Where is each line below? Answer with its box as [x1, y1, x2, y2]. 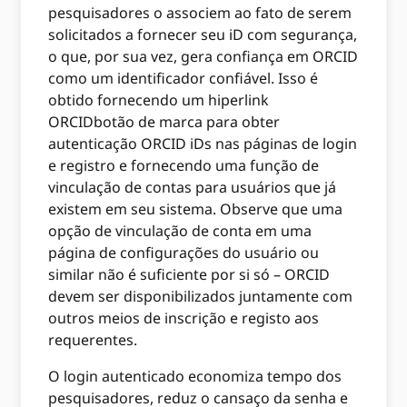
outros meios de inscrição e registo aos [48, 307, 320, 328]
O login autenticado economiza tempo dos [48, 365, 342, 386]
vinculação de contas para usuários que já [48, 176, 337, 197]
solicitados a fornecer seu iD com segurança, [48, 24, 358, 45]
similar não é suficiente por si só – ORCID [48, 263, 331, 284]
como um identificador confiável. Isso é [48, 67, 319, 88]
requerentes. [48, 329, 142, 350]
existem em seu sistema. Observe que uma [48, 198, 343, 219]
